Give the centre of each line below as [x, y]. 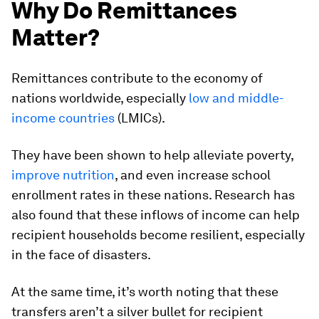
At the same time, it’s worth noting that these [145, 292]
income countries [63, 118]
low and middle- [236, 98]
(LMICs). [140, 118]
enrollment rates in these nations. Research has [153, 195]
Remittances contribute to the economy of [137, 78]
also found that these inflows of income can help [156, 215]
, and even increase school [193, 175]
